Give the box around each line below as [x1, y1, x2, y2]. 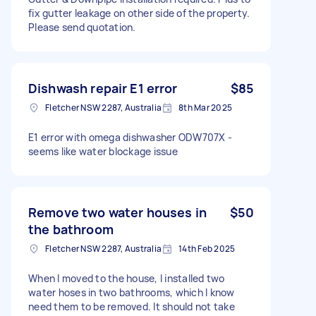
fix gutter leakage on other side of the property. [28, 6, 250, 20]
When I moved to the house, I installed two [28, 271, 225, 285]
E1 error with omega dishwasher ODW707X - [28, 130, 232, 144]
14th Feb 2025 [178, 242, 236, 255]
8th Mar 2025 [178, 101, 232, 114]
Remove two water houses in [28, 203, 207, 221]
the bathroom [28, 220, 114, 238]
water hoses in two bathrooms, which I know [28, 285, 235, 299]
